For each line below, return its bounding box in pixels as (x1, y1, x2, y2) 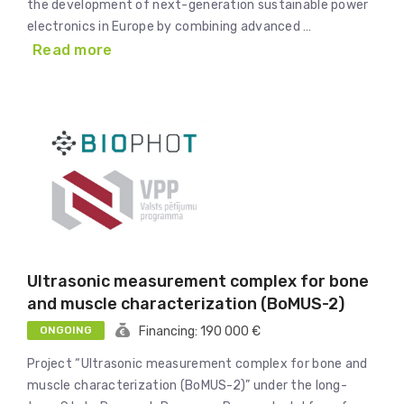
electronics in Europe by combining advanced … (27, 18, 312, 34)
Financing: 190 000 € (139, 323, 261, 339)
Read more (32, 41, 113, 59)
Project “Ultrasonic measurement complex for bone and (27, 355, 368, 372)
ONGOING (40, 323, 92, 336)
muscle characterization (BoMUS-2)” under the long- (27, 377, 347, 393)
